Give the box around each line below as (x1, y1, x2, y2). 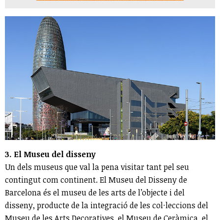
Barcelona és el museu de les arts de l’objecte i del (5, 187, 185, 198)
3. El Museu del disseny (5, 148, 96, 160)
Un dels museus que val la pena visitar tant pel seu (5, 161, 189, 172)
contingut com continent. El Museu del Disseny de (5, 174, 187, 185)
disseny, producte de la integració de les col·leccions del (5, 199, 208, 211)
